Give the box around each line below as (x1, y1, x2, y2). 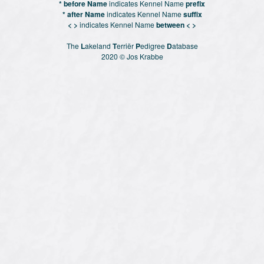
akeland (84, 40, 113, 51)
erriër (116, 40, 136, 51)
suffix (183, 8, 202, 19)
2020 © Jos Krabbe (101, 51, 163, 61)
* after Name (62, 8, 105, 19)
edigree (140, 40, 167, 51)
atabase (171, 40, 198, 51)
